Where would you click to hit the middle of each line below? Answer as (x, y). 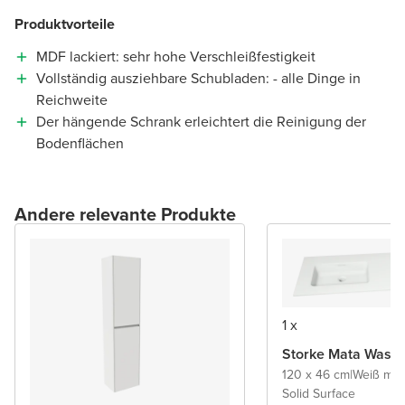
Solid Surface (319, 393)
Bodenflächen (80, 143)
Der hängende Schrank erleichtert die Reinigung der (201, 121)
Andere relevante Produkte (125, 214)
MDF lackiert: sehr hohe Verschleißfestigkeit (176, 56)
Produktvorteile (65, 24)
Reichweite (72, 99)
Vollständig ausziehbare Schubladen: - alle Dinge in (198, 78)
